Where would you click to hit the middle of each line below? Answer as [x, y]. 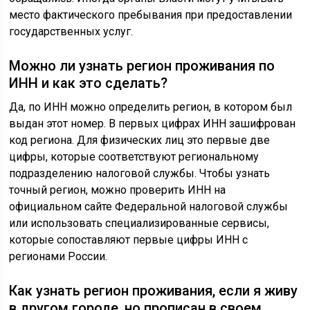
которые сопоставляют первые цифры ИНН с [129, 239]
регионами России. [58, 256]
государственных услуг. [71, 31]
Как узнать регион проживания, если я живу [154, 290]
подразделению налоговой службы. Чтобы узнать [140, 173]
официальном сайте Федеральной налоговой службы [149, 206]
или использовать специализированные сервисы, [139, 223]
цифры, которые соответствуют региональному [134, 156]
